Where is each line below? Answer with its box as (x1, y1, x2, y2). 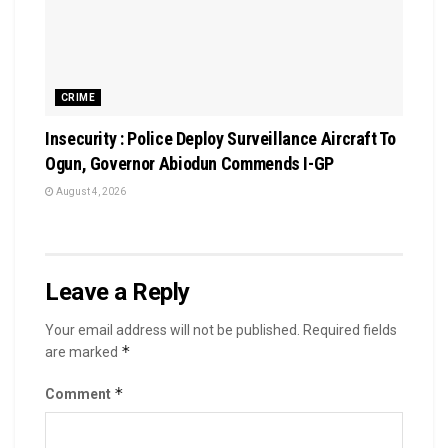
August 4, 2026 (54, 186, 126, 198)
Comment (45, 386, 114, 403)
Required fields (303, 322, 397, 339)
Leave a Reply (45, 278, 190, 307)
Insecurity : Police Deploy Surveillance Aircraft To (45, 128, 396, 150)
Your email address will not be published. (45, 322, 300, 339)
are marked (45, 344, 121, 361)
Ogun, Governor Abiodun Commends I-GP (45, 153, 335, 175)
